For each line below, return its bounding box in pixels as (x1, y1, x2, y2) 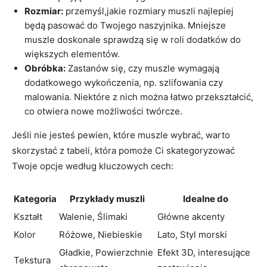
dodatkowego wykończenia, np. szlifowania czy (24, 77, 223, 89)
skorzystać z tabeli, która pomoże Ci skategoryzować (12, 145, 235, 157)
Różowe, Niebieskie (59, 229, 142, 241)
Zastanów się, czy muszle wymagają (66, 63, 219, 74)
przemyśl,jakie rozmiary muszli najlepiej (63, 5, 234, 17)
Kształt (14, 211, 42, 223)
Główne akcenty (157, 211, 225, 223)
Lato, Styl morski (157, 229, 227, 241)
